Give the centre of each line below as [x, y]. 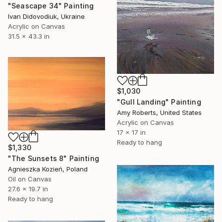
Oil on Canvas [30, 179]
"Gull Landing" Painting [159, 102]
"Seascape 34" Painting [51, 5]
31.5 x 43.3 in [29, 36]
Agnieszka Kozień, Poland [48, 169]
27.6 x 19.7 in [28, 189]
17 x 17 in [131, 132]
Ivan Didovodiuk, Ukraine [46, 16]
